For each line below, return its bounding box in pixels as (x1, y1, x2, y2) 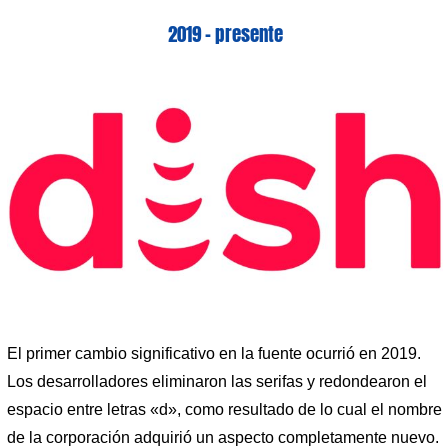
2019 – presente (167, 19, 283, 48)
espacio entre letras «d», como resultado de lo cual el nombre (7, 401, 442, 419)
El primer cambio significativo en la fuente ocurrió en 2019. (7, 345, 421, 363)
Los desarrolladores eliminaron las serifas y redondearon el (7, 373, 427, 391)
